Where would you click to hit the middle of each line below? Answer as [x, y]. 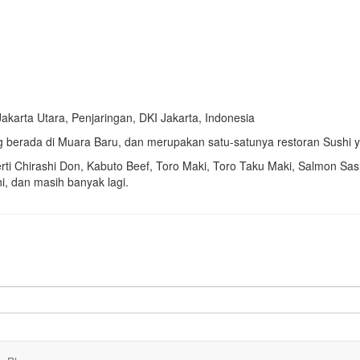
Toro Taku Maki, [256, 165]
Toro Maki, [184, 165]
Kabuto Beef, [121, 165]
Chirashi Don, [51, 165]
